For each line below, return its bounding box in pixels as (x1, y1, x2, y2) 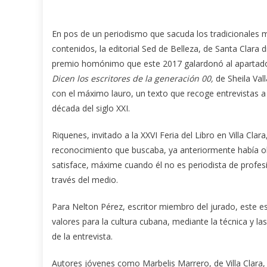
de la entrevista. (52, 231, 113, 243)
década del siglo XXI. (52, 103, 130, 114)
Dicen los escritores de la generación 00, (52, 73, 213, 85)
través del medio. (52, 174, 118, 186)
